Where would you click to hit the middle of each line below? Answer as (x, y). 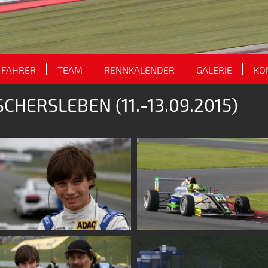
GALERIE (214, 69)
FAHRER (19, 69)
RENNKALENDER (139, 69)
